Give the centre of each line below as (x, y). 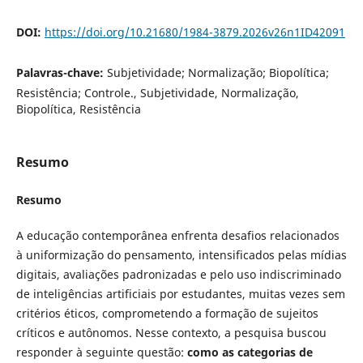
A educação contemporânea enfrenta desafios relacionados (177, 236)
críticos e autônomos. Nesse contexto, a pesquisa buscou (171, 333)
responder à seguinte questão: (101, 352)
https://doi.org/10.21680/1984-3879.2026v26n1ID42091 (194, 32)
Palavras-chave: (61, 73)
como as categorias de (250, 352)
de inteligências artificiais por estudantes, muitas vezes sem (180, 294)
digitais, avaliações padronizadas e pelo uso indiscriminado (178, 275)
